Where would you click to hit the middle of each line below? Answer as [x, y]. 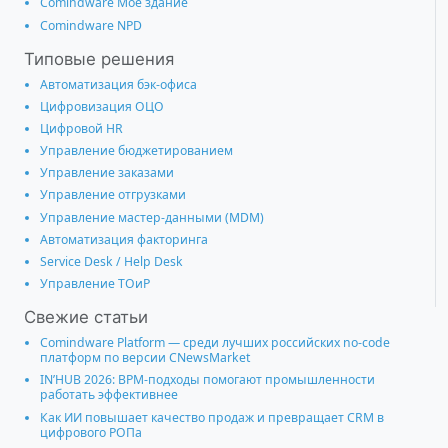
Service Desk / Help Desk [111, 262]
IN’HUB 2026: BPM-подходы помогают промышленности [207, 380]
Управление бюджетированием [136, 151]
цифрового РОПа [91, 432]
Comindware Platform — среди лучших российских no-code [215, 343]
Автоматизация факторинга [124, 239]
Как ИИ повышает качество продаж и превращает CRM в [212, 417]
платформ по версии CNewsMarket [145, 358]
